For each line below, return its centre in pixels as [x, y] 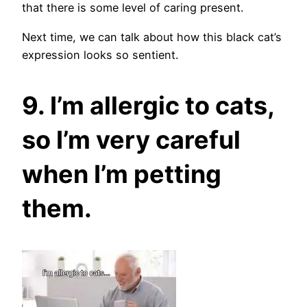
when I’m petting [122, 174]
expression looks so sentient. [102, 54]
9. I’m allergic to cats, [148, 105]
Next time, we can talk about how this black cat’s [152, 37]
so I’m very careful [131, 139]
